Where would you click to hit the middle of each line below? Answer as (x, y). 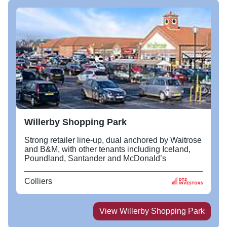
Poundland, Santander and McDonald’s (95, 158)
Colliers (38, 181)
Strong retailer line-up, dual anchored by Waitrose (113, 140)
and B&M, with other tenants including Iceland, (107, 149)
